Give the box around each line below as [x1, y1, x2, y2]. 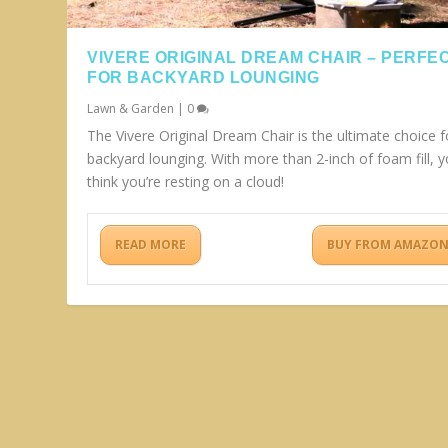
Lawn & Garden [87, 100, 175, 118]
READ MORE [115, 236, 187, 254]
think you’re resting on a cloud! [87, 172, 285, 192]
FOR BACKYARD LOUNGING [87, 69, 320, 87]
